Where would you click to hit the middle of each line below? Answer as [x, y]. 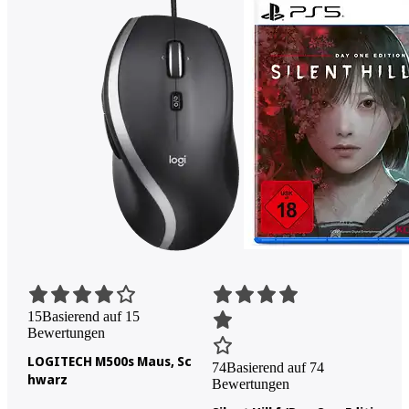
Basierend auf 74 [275, 367]
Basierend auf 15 [90, 316]
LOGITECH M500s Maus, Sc [109, 361]
